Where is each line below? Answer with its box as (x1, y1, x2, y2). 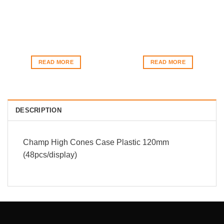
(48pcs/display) (23, 150, 77, 159)
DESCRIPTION (15, 106, 61, 114)
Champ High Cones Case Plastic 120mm (23, 137, 169, 146)
